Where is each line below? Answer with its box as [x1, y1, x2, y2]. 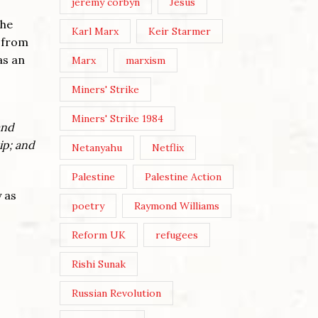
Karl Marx [71, 25, 119, 38]
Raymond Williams [134, 199, 220, 213]
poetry [71, 199, 104, 213]
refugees [155, 229, 199, 242]
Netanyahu [71, 141, 122, 155]
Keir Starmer [148, 25, 212, 38]
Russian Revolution [71, 287, 161, 300]
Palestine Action [145, 170, 222, 184]
